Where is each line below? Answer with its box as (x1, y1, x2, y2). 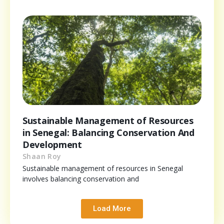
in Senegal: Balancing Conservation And (22, 126, 194, 138)
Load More (93, 203, 131, 213)
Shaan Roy (22, 151, 61, 161)
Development (22, 138, 82, 150)
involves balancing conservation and (22, 173, 139, 183)
